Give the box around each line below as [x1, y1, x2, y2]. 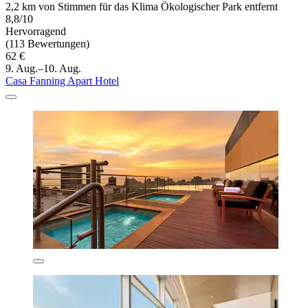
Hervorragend [5, 25, 66, 38]
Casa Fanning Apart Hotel [5, 75, 119, 87]
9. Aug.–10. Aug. [5, 63, 81, 75]
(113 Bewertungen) [5, 38, 89, 50]
